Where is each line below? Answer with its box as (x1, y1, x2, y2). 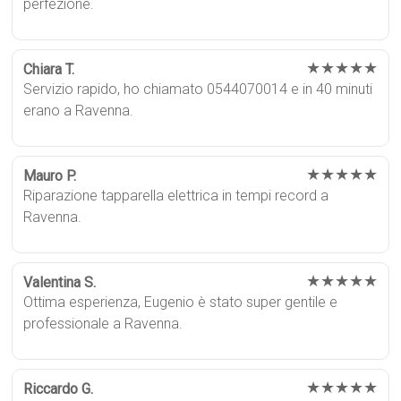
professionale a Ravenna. (23, 314, 183, 332)
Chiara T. (23, 60, 75, 78)
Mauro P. (23, 166, 77, 184)
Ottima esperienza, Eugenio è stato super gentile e (23, 293, 338, 311)
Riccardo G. (23, 380, 94, 397)
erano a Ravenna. (23, 101, 134, 119)
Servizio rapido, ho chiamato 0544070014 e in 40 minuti (23, 80, 373, 98)
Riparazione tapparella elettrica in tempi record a (23, 186, 329, 204)
